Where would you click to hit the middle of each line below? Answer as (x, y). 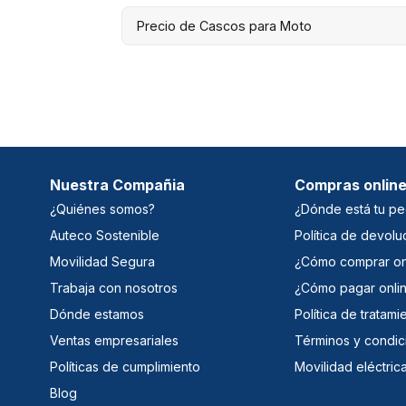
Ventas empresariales (114, 340)
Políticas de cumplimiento (125, 366)
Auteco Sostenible (105, 235)
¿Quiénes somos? (102, 208)
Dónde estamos (97, 314)
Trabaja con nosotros (114, 287)
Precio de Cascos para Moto (225, 25)
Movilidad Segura (102, 261)
